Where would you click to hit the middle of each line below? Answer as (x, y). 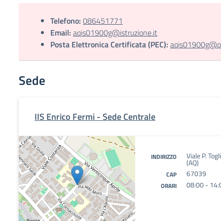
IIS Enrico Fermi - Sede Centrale (95, 117)
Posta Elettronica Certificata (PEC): (109, 44)
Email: (61, 33)
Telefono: (66, 21)
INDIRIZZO (164, 157)
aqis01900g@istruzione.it (115, 33)
